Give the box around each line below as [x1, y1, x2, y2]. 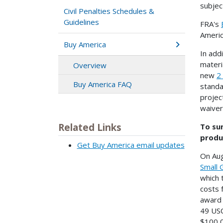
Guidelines [64, 16, 100, 27]
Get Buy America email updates [77, 140, 185, 150]
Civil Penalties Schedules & [64, 5, 155, 16]
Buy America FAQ [73, 79, 132, 89]
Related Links [58, 120, 121, 133]
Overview [73, 60, 107, 70]
